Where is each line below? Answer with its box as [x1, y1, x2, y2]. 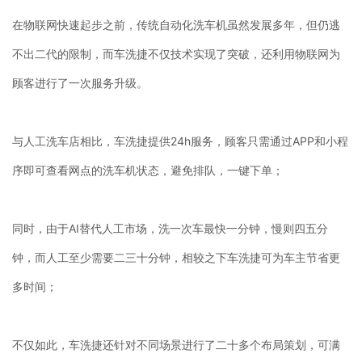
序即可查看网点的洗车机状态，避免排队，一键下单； [12, 162, 284, 177]
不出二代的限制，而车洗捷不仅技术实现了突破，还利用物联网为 [12, 46, 340, 61]
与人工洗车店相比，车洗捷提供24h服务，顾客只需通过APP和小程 [12, 133, 348, 148]
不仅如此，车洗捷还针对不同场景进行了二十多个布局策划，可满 [12, 337, 340, 351]
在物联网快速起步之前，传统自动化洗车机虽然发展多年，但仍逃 [12, 17, 340, 32]
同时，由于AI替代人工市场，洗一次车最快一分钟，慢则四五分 [12, 221, 328, 235]
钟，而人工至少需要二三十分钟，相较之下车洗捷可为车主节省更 [12, 250, 340, 264]
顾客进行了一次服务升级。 [12, 75, 148, 90]
